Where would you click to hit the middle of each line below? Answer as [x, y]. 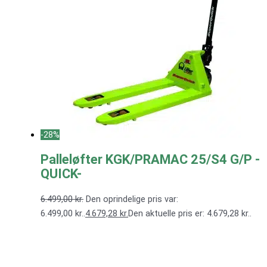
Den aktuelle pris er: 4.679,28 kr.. [190, 214]
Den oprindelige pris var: [132, 199]
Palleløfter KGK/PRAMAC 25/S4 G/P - [150, 160]
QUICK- [61, 174]
